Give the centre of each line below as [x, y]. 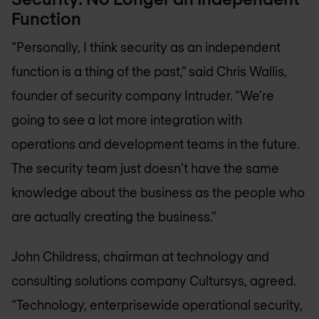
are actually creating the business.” [114, 216]
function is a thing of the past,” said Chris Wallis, [149, 71]
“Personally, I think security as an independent [146, 47]
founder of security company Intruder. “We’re [143, 95]
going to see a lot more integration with [127, 119]
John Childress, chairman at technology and [140, 257]
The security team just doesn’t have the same [145, 168]
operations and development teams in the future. [156, 143]
